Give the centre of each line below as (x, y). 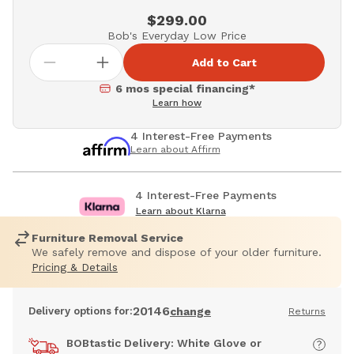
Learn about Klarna (181, 211)
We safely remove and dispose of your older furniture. (177, 252)
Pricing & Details (75, 267)
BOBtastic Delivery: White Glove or (164, 343)
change (190, 312)
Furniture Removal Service (107, 238)
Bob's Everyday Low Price (177, 36)
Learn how (177, 103)
